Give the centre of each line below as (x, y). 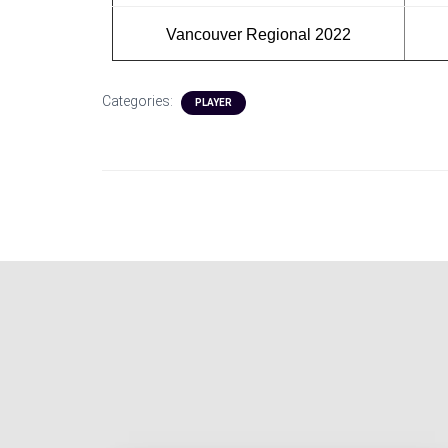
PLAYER (213, 102)
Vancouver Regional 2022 (258, 34)
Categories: (139, 100)
